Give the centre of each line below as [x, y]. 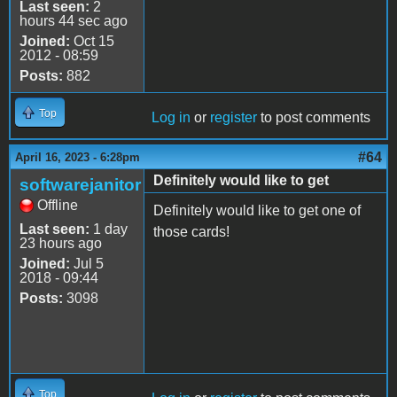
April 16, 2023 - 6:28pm [78, 158]
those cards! [191, 232]
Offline [58, 206]
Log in [171, 118]
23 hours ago [61, 244]
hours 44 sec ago [74, 21]
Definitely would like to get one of [257, 211]
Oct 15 [92, 42]
